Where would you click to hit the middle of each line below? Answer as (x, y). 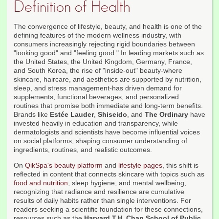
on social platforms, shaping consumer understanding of (100, 141)
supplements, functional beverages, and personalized (96, 97)
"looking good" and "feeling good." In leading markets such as (109, 53)
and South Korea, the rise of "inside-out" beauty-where (98, 71)
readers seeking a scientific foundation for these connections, (108, 209)
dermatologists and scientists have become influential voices (107, 132)
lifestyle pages (140, 165)
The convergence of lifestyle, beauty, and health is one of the (108, 27)
